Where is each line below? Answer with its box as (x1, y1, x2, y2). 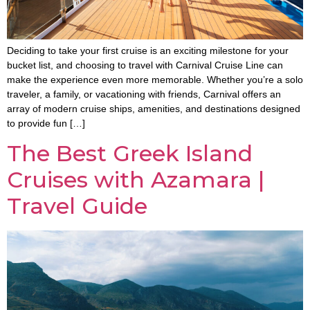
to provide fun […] (7, 117, 85, 129)
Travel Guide (7, 192, 147, 220)
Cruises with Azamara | (7, 166, 264, 194)
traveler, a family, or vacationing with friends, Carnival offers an (7, 88, 281, 100)
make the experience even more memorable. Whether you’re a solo (7, 73, 303, 85)
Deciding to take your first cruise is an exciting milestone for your (7, 44, 289, 56)
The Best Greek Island (7, 140, 253, 167)
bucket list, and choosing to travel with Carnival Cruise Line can (7, 59, 283, 71)
